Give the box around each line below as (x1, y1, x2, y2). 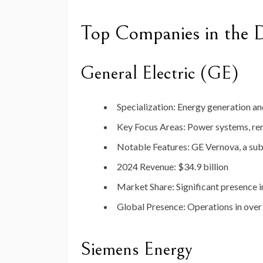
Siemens (80, 238, 144, 261)
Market (117, 181, 150, 193)
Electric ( (142, 62, 207, 85)
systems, (215, 121, 252, 133)
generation (207, 101, 252, 113)
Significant (176, 181, 221, 193)
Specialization (117, 101, 173, 113)
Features (153, 141, 187, 153)
